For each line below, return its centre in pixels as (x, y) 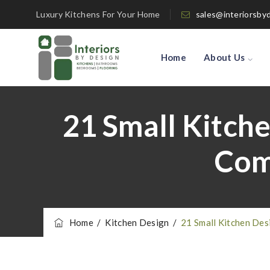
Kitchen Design (137, 222)
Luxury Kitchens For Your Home (98, 14)
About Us (224, 57)
